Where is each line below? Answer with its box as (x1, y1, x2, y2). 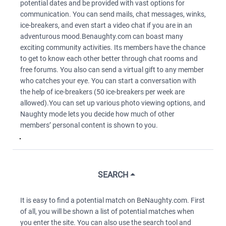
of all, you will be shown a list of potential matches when (20, 207, 194, 215)
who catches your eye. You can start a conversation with (20, 77, 196, 85)
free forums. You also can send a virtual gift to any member (20, 66, 204, 74)
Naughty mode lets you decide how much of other (20, 110, 175, 118)
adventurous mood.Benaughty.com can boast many (20, 32, 183, 40)
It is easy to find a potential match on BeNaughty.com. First (20, 196, 205, 204)
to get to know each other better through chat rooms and (20, 54, 198, 63)
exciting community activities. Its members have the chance (20, 43, 205, 51)
